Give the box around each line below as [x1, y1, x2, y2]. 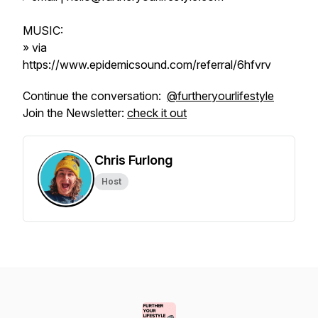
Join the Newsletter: [23, 106, 127, 120]
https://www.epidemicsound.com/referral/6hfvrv [23, 57, 271, 72]
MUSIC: [23, 23, 63, 38]
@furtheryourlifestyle [167, 89, 274, 103]
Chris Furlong [94, 153, 172, 168]
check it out [127, 106, 187, 120]
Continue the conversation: [23, 89, 167, 103]
